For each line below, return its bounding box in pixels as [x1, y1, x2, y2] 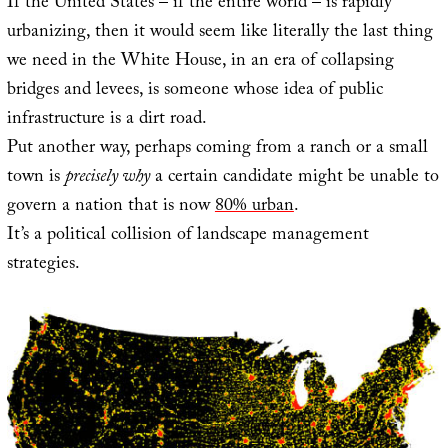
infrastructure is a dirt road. [6, 104, 207, 136]
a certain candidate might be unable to [149, 162, 439, 194]
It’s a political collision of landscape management [6, 220, 369, 252]
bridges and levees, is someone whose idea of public [6, 75, 383, 107]
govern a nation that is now [6, 191, 215, 223]
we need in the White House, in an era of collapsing [6, 46, 394, 78]
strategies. [6, 249, 80, 281]
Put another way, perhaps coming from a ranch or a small [6, 133, 428, 165]
